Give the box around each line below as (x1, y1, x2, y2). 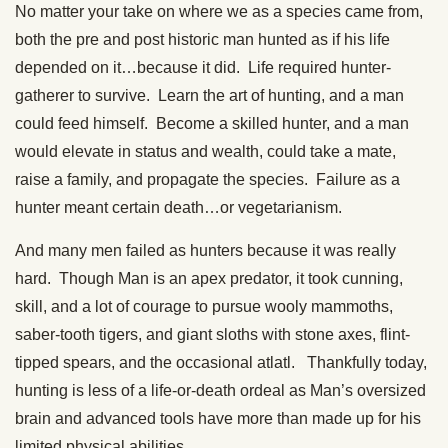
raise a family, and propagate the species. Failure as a (15, 171, 400, 189)
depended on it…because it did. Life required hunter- (15, 59, 391, 77)
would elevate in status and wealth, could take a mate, (15, 143, 396, 161)
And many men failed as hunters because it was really (15, 242, 396, 260)
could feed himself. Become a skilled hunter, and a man (15, 115, 409, 133)
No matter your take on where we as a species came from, (15, 3, 423, 21)
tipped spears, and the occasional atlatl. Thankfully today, (15, 354, 427, 372)
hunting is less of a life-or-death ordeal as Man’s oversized (15, 382, 426, 400)
